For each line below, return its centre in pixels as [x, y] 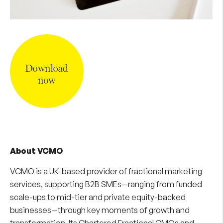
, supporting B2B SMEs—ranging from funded [121, 184]
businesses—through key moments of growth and [100, 210]
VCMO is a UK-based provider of [69, 171]
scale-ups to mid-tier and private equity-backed [98, 197]
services [25, 184]
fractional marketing [165, 171]
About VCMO [36, 151]
